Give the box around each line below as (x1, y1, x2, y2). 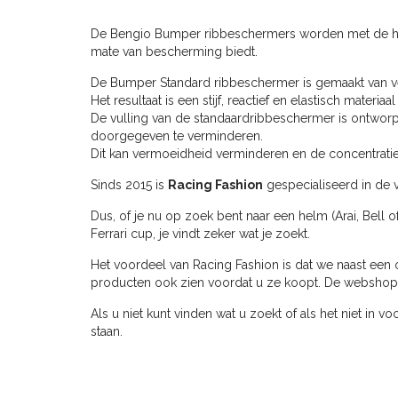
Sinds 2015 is (91, 177, 168, 192)
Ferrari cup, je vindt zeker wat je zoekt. (91, 226, 310, 241)
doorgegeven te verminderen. (91, 128, 263, 143)
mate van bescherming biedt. (91, 44, 258, 59)
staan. (91, 323, 123, 338)
